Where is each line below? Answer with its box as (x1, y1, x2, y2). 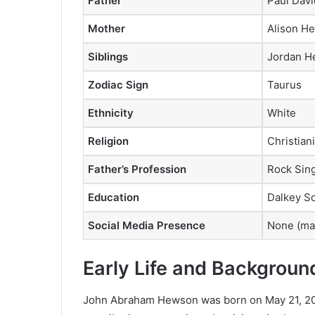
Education (88, 190, 139, 204)
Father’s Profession (88, 162, 186, 176)
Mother (88, 21, 125, 35)
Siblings (88, 49, 128, 63)
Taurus (267, 77, 302, 91)
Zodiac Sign (88, 77, 148, 91)
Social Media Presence (88, 218, 205, 232)
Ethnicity (88, 105, 134, 120)
